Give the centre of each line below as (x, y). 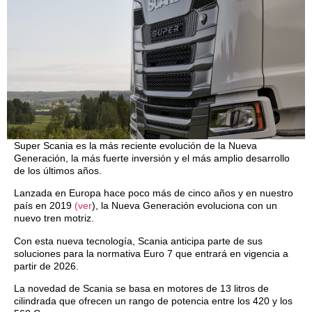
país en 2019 (44, 206)
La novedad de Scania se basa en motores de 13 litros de (141, 289)
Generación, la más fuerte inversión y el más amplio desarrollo (152, 158)
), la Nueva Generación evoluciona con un (185, 206)
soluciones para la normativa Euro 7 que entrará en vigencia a (151, 253)
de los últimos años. (58, 171)
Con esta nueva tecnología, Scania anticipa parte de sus (138, 241)
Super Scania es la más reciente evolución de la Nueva (135, 146)
